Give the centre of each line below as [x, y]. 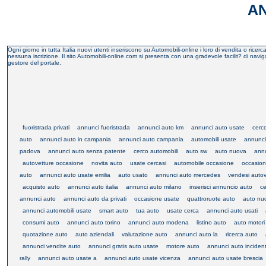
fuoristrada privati [46, 127]
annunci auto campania [151, 139]
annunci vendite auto [52, 246]
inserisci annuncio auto [221, 186]
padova [30, 151]
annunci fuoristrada [104, 127]
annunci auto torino [94, 222]
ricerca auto [242, 234]
